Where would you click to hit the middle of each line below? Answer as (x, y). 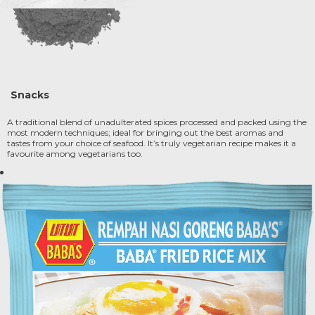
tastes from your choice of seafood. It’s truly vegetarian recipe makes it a (152, 143)
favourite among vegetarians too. (75, 154)
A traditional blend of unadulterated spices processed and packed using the (157, 122)
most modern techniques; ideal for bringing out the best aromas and (145, 133)
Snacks (30, 95)
